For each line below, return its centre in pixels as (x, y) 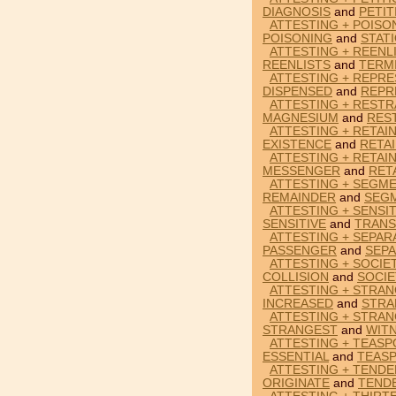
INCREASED (298, 304)
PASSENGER (300, 251)
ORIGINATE (296, 383)
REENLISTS (297, 65)
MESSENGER (301, 171)
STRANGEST (300, 330)
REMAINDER (299, 198)
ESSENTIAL (296, 357)
